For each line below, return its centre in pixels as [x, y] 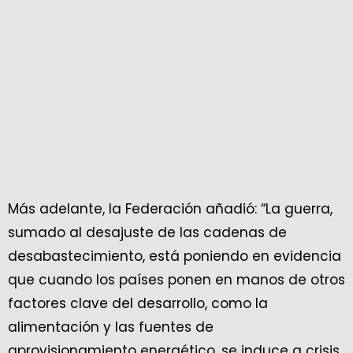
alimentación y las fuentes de [111, 327]
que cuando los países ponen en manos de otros [176, 280]
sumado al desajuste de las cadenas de [147, 233]
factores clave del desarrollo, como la [138, 304]
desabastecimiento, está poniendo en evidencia [175, 256]
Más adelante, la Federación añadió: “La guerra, [170, 209]
